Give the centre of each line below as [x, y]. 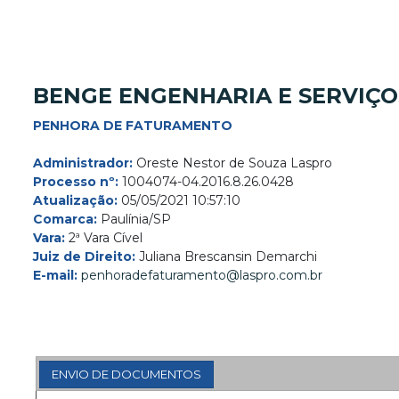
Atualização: [75, 200]
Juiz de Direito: [84, 256]
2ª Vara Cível [104, 238]
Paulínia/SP [134, 219]
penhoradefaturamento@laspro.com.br [202, 275]
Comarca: [65, 219]
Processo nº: [76, 182]
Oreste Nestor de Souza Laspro [232, 163]
